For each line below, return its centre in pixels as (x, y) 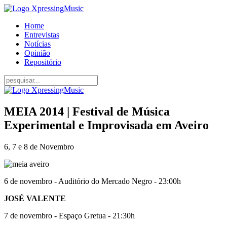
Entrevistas (42, 35)
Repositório (43, 62)
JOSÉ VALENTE (35, 198)
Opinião (37, 53)
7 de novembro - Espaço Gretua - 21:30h (69, 215)
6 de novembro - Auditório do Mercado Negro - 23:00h (92, 181)
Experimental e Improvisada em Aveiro (106, 125)
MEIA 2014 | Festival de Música (87, 111)
